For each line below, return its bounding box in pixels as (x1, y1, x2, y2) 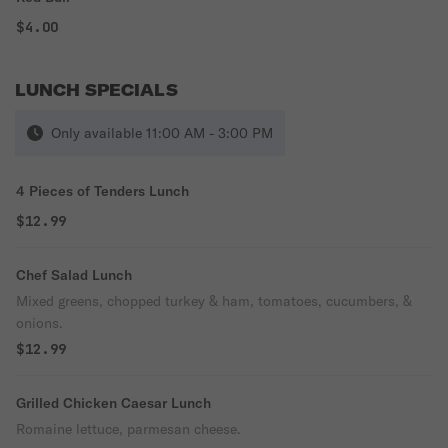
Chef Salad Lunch (16, 266, 132, 284)
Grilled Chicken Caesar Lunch (16, 394, 211, 412)
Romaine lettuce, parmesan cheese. (16, 420, 241, 438)
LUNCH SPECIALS (15, 80, 178, 100)
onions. (16, 314, 63, 332)
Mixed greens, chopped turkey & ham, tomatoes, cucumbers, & (16, 292, 412, 310)
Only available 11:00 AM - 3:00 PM (51, 124, 273, 142)
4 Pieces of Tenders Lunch (16, 182, 189, 200)
